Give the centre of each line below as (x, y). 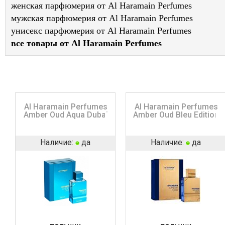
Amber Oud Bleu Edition (176, 115)
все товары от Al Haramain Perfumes (86, 43)
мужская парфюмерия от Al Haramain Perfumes (102, 18)
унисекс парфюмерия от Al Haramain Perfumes (101, 30)
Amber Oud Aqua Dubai (66, 115)
